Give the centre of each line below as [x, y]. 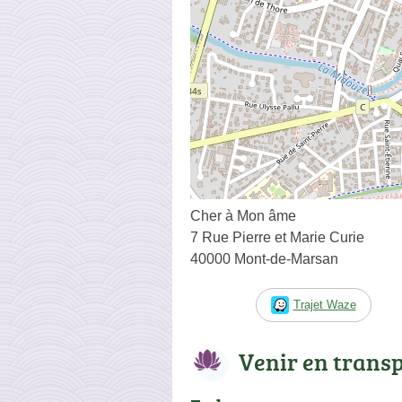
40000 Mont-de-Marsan [264, 258]
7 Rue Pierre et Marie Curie [277, 237]
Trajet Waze [324, 304]
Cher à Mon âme [243, 215]
